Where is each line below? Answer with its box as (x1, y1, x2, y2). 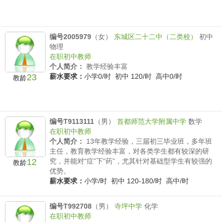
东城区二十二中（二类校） (114, 32, 199, 41)
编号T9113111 (50, 117, 94, 125)
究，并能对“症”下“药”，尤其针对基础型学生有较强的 (50, 157, 212, 165)
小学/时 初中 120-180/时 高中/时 (84, 176, 189, 185)
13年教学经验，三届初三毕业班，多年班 (84, 137, 212, 145)
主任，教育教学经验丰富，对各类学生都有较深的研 (50, 147, 209, 155)
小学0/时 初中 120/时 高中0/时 (84, 72, 182, 80)
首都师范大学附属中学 (117, 117, 188, 125)
